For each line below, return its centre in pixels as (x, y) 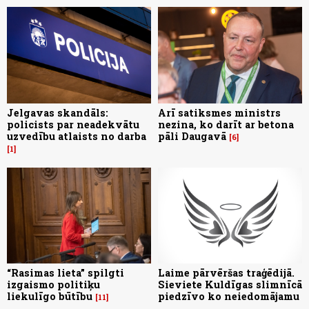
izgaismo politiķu (53, 284)
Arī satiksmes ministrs (219, 112)
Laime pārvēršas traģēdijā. (226, 272)
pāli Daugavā (192, 136)
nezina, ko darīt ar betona (226, 124)
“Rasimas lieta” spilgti (66, 272)
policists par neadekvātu (73, 124)
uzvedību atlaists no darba (77, 136)
